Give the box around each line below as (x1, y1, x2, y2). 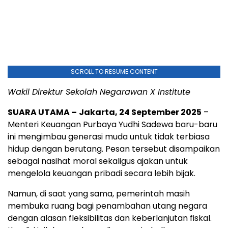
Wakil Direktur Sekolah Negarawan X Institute (8, 85, 190, 98)
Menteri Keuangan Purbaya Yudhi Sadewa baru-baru (8, 118, 217, 130)
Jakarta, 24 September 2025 (79, 106, 202, 118)
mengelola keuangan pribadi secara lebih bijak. (8, 167, 195, 179)
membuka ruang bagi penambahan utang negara (8, 199, 207, 212)
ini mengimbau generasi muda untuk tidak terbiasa (8, 130, 210, 142)
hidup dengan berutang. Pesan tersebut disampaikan (8, 142, 220, 155)
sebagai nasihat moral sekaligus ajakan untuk (8, 155, 188, 167)
